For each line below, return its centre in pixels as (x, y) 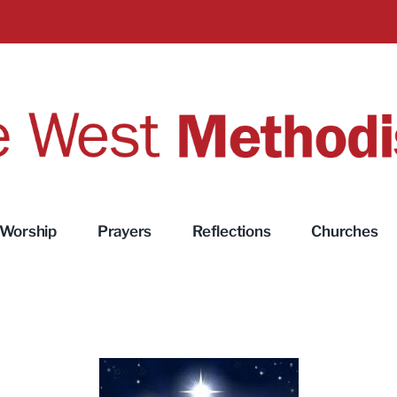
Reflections (232, 232)
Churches (345, 232)
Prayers (125, 232)
